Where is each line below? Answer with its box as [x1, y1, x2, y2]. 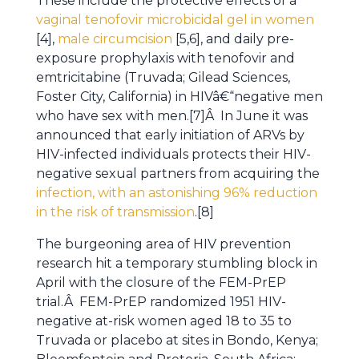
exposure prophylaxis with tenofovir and [36, 50, 295, 66]
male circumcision [58, 31, 172, 46]
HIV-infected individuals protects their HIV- [36, 147, 311, 162]
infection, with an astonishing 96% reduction [36, 185, 317, 200]
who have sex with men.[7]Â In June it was [36, 108, 308, 123]
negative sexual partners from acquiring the [36, 166, 320, 181]
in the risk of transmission [36, 204, 195, 220]
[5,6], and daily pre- [172, 31, 294, 46]
